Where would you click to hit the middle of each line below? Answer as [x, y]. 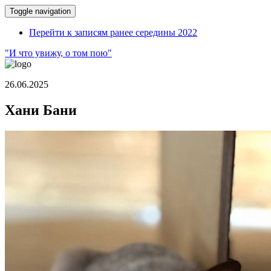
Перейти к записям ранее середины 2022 [113, 32]
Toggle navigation [40, 11]
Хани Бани [41, 110]
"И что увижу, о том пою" [58, 53]
